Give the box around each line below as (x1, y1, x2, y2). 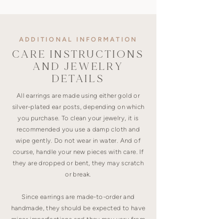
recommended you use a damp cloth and (16, 125, 140, 133)
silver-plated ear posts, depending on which (12, 103, 145, 110)
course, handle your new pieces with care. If (12, 148, 144, 155)
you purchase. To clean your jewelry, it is (18, 114, 139, 122)
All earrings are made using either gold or (16, 91, 140, 99)
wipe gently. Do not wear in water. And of (16, 136, 141, 144)
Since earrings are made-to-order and (22, 193, 135, 200)
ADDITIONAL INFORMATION (19, 35, 138, 43)
